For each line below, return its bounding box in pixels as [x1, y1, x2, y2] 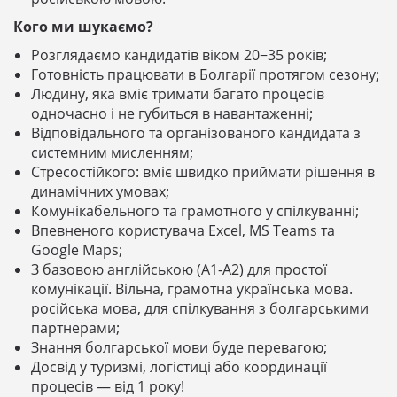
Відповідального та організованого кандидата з [31, 122, 361, 143]
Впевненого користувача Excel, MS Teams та [31, 220, 335, 240]
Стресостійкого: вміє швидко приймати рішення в [31, 161, 375, 182]
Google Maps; [31, 239, 122, 260]
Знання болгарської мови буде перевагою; [31, 337, 327, 357]
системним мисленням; [31, 142, 193, 162]
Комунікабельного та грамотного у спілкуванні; [31, 200, 359, 221]
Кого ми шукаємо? [13, 16, 153, 36]
